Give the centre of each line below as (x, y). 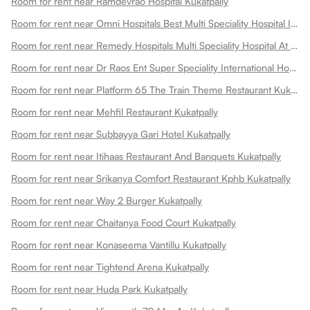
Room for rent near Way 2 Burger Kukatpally (107, 200)
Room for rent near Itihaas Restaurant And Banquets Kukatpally (146, 156)
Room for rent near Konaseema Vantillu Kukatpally (119, 245)
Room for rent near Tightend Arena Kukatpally (110, 267)
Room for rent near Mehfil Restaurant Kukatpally (115, 112)
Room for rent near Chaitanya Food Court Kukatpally (124, 222)
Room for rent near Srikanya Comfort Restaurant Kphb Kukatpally (151, 178)
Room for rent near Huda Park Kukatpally (99, 289)
